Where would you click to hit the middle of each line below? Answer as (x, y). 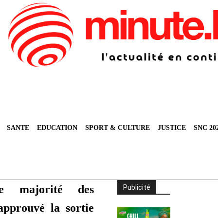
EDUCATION (57, 128)
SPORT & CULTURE (118, 128)
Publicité (137, 188)
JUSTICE (172, 128)
